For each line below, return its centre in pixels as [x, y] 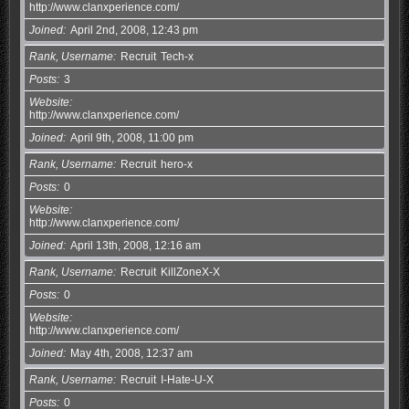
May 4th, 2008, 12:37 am [131, 353]
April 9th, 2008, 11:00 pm [131, 137]
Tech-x [177, 56]
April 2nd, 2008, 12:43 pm [134, 30]
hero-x [176, 164]
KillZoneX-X [190, 272]
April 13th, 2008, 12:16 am [135, 245]
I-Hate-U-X [187, 379]
